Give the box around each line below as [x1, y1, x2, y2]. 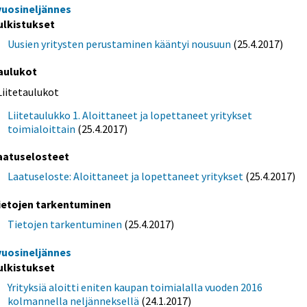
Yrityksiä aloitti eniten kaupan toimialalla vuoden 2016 [8, 280, 263, 294]
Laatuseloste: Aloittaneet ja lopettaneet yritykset [8, 169, 244, 184]
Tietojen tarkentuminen [8, 217, 123, 231]
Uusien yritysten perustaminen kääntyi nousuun [8, 37, 232, 51]
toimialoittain [8, 122, 76, 136]
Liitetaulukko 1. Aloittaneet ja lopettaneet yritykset [8, 108, 253, 123]
